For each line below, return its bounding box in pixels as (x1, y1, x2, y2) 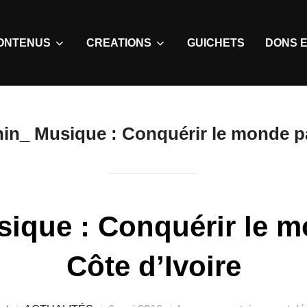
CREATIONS (86, 36, 151, 49)
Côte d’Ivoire (66, 249, 241, 282)
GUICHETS (187, 36, 245, 49)
